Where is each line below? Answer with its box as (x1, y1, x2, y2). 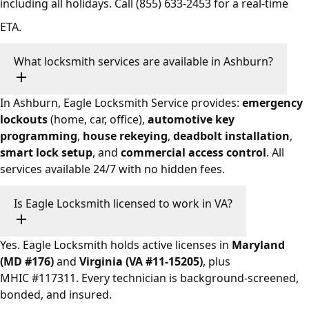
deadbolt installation (173, 128, 290, 144)
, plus (203, 254, 230, 270)
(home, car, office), (48, 112, 148, 128)
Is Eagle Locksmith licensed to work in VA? (14, 196, 232, 212)
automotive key (148, 112, 235, 128)
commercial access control (121, 145, 266, 161)
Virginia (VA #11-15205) (79, 254, 203, 270)
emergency (242, 95, 303, 111)
